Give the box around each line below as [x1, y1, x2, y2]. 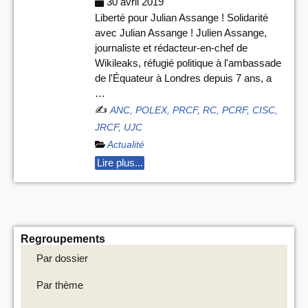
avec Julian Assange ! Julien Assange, [95, 26, 267, 38]
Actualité [107, 139, 144, 150]
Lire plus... [96, 157, 143, 169]
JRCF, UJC [95, 122, 142, 133]
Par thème [36, 278, 83, 291]
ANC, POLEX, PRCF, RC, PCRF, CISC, [110, 104, 278, 115]
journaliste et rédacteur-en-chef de [95, 41, 247, 54]
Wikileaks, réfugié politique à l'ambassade [95, 56, 281, 69]
